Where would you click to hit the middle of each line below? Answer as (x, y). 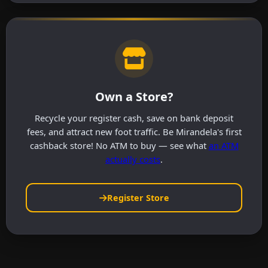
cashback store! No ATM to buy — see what (119, 146)
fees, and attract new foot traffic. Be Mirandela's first (134, 132)
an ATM (223, 146)
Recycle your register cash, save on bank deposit (134, 118)
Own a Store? (134, 97)
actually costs (133, 159)
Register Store (138, 198)
